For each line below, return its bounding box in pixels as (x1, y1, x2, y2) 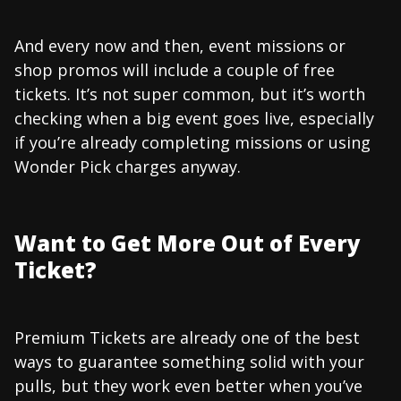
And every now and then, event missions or (14, 34, 346, 56)
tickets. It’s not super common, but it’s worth (14, 82, 365, 105)
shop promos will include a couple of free (14, 58, 335, 81)
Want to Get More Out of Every (14, 227, 361, 258)
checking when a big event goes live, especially (14, 107, 374, 129)
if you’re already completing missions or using (14, 131, 371, 153)
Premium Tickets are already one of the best (14, 326, 360, 348)
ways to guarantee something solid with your (14, 350, 364, 372)
